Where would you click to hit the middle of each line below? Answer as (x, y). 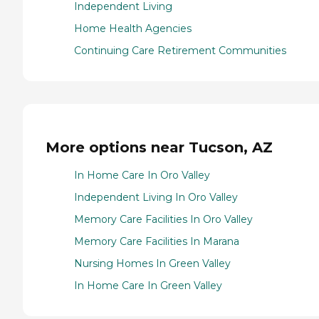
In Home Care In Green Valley (148, 285)
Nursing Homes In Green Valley (152, 263)
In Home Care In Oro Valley (142, 175)
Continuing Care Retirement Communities (180, 51)
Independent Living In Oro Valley (156, 197)
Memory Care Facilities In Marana (157, 241)
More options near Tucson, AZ (159, 147)
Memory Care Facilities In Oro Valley (163, 219)
